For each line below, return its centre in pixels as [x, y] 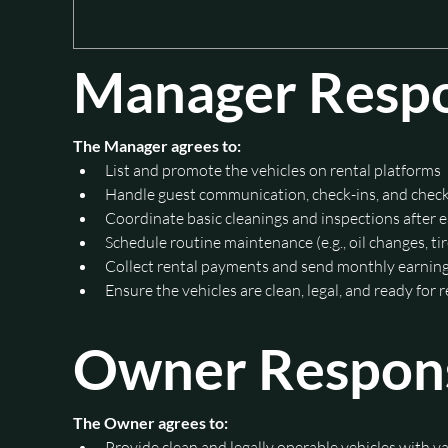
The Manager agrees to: [157, 145]
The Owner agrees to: [151, 422]
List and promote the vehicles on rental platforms [273, 169]
